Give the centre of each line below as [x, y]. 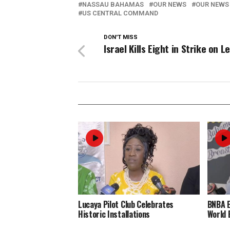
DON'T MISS [121, 37]
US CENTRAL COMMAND [120, 13]
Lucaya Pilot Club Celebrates [126, 205]
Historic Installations [114, 214]
